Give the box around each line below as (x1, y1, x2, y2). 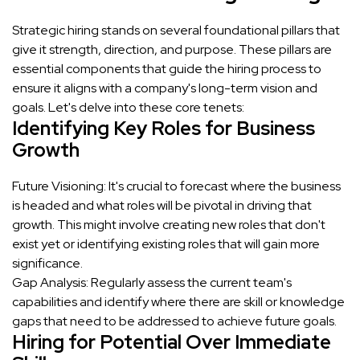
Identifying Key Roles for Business (12, 115, 315, 141)
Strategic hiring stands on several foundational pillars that (12, 21, 340, 39)
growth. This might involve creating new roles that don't (12, 215, 325, 233)
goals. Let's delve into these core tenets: (12, 98, 244, 116)
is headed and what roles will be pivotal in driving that (12, 196, 312, 214)
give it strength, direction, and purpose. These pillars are (12, 40, 332, 58)
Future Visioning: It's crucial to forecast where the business (12, 177, 341, 194)
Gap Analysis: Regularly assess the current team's (12, 273, 292, 291)
